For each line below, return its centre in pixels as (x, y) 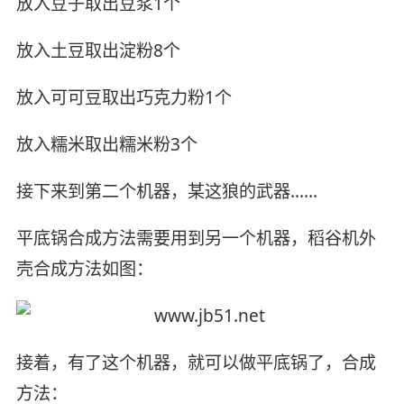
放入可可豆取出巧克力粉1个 (124, 98)
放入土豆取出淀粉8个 (98, 51)
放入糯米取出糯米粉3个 (106, 145)
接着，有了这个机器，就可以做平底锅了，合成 (196, 362)
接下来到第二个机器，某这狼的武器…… (166, 192)
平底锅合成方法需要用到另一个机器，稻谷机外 (196, 238)
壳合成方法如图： (84, 268)
